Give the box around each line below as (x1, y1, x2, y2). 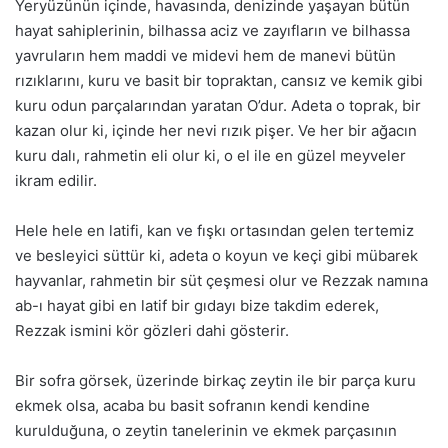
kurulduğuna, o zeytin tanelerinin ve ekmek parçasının (15, 421, 397, 441)
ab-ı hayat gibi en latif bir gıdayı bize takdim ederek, (15, 296, 379, 316)
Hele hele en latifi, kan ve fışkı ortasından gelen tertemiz (15, 221, 414, 241)
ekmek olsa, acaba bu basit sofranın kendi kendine (15, 396, 370, 416)
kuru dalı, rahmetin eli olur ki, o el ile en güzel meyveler (15, 146, 406, 166)
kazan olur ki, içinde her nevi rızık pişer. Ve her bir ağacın (15, 121, 417, 141)
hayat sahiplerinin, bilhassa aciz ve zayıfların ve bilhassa (15, 21, 410, 41)
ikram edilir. (15, 171, 97, 191)
